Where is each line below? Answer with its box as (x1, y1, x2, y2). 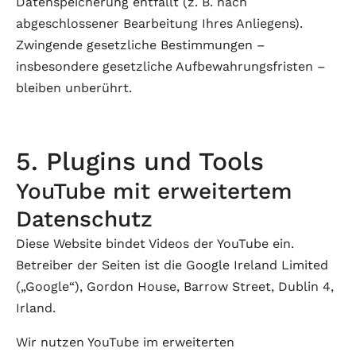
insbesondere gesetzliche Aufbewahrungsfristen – (16, 59, 326, 74)
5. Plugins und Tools (16, 146, 264, 176)
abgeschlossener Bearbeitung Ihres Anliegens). (16, 16, 303, 31)
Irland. (16, 300, 56, 315)
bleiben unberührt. (16, 80, 132, 95)
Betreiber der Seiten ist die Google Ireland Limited (16, 257, 328, 273)
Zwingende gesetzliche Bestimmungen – (16, 37, 265, 52)
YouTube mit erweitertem (16, 178, 292, 204)
